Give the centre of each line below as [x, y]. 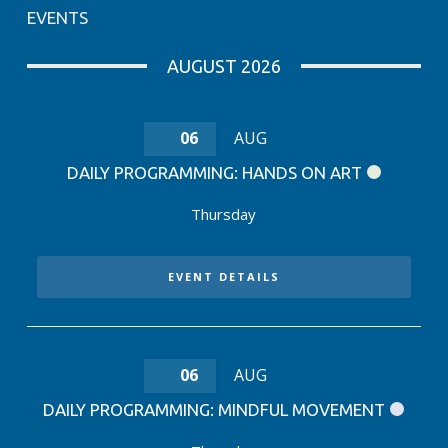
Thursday [224, 214]
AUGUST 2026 [224, 66]
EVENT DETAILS [223, 276]
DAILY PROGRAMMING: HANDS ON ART [214, 172]
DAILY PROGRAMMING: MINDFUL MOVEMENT [214, 409]
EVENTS [57, 17]
